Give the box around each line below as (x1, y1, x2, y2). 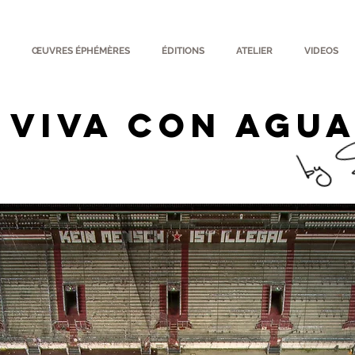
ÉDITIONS (161, 45, 204, 56)
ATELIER (235, 45, 273, 56)
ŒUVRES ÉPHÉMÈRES (31, 45, 130, 56)
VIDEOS (303, 45, 338, 56)
